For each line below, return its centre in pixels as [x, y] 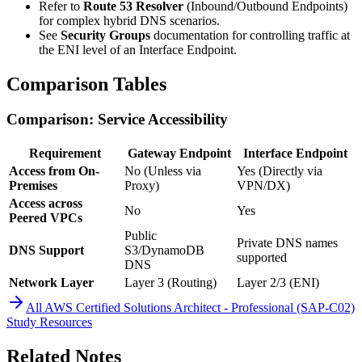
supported [262, 258]
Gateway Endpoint [179, 154]
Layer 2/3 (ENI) [278, 283]
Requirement [65, 154]
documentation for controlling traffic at [250, 35]
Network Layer [51, 283]
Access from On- [54, 171]
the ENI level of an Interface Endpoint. [138, 49]
